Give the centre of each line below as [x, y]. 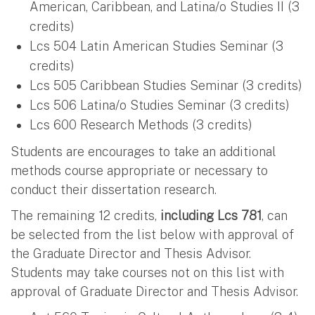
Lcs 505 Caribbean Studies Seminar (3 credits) [166, 85]
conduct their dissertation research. [114, 189]
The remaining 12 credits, [85, 215]
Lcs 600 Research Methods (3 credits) [141, 124]
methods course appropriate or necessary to [139, 170]
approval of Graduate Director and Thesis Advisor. [154, 291]
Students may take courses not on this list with [147, 272]
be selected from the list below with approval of [152, 234]
